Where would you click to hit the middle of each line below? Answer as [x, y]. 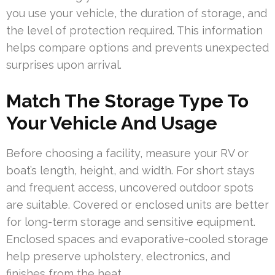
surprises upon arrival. [64, 64]
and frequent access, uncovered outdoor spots [130, 187]
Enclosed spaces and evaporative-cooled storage [137, 239]
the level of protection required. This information [134, 30]
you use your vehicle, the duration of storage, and [137, 13]
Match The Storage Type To [127, 101]
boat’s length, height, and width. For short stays [130, 170]
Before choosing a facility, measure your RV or [127, 153]
